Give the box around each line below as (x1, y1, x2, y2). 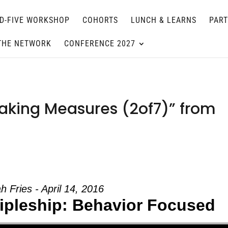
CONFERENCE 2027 (64, 39, 135, 48)
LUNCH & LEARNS (131, 15, 196, 25)
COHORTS (82, 15, 118, 25)
